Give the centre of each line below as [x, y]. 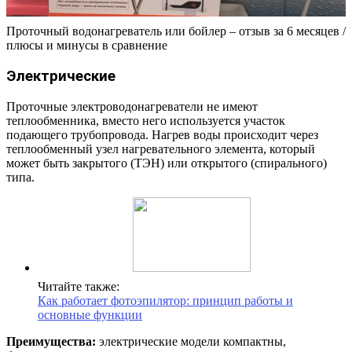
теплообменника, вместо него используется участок [146, 120]
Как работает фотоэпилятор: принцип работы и [165, 300]
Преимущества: [51, 341]
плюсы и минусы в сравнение [87, 46]
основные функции [90, 314]
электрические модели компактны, [191, 341]
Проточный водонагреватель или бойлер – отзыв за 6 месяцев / [176, 31]
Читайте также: [79, 286]
